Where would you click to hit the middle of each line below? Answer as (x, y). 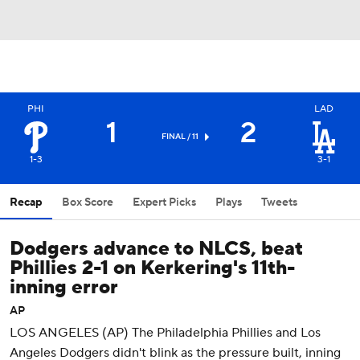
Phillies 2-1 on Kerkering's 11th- (152, 268)
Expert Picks (164, 202)
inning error (64, 287)
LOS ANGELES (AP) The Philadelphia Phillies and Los (165, 333)
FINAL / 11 (180, 136)
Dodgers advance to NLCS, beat (156, 249)
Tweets (279, 202)
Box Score (88, 202)
